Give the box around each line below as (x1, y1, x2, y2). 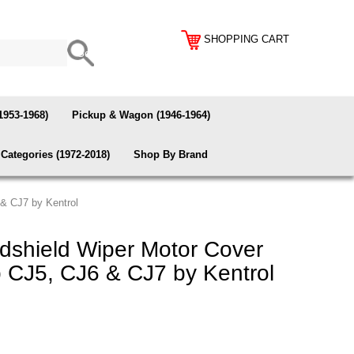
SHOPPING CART (204, 32, 289, 45)
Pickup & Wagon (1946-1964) (72, 109, 210, 121)
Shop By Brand (134, 149, 208, 160)
